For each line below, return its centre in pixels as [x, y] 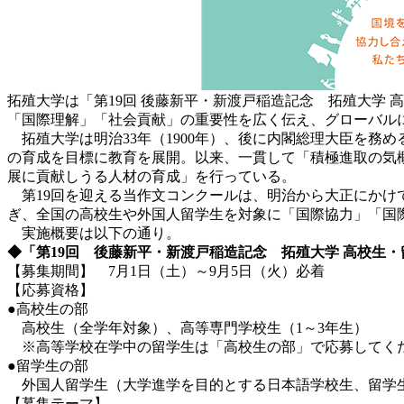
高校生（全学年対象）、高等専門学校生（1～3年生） [195, 327]
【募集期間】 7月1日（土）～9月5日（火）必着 [166, 271]
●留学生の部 [48, 365]
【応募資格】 [50, 289]
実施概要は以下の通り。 [94, 233]
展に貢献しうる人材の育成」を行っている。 [151, 176]
